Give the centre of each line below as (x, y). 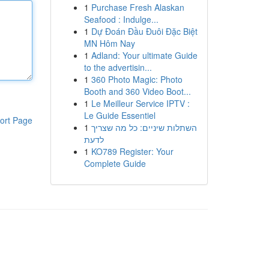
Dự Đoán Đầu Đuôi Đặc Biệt (144, 31)
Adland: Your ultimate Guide (144, 55)
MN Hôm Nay (109, 43)
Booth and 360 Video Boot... (137, 91)
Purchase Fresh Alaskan (138, 7)
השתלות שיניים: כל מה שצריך (144, 127)
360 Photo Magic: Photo (137, 79)
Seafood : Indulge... (121, 19)
